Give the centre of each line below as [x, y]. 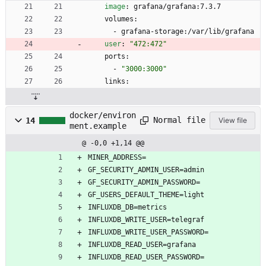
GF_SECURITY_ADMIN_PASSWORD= [144, 182]
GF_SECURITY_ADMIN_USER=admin [146, 170]
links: [117, 81]
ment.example [98, 126]
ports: [117, 56]
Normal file [179, 120]
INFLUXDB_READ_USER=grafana [142, 244]
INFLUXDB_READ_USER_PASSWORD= [146, 257]
